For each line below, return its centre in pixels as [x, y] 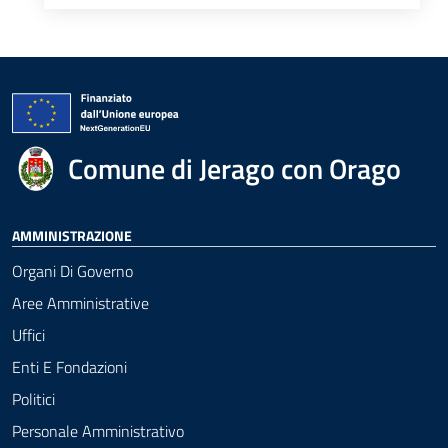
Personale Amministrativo [98, 431]
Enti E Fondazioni [69, 367]
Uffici [28, 335]
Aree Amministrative [80, 303]
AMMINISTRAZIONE [72, 235]
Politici [33, 399]
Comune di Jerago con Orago [234, 168]
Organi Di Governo [72, 271]
